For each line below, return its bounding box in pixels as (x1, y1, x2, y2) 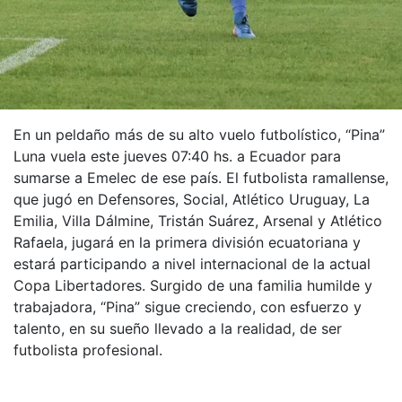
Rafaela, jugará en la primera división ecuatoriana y (13, 232, 361, 251)
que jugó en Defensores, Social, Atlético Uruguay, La (13, 189, 370, 208)
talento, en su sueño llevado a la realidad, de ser (13, 319, 342, 337)
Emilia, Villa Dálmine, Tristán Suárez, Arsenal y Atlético (13, 211, 382, 230)
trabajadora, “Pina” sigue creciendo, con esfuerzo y (13, 297, 362, 316)
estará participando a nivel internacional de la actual (13, 254, 371, 273)
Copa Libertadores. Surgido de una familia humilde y (13, 275, 372, 294)
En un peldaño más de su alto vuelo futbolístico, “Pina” (13, 125, 385, 144)
